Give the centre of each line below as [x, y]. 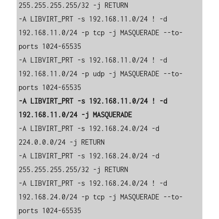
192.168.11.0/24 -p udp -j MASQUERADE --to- [101, 74]
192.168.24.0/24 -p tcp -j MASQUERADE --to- [101, 197]
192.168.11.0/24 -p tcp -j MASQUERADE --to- [101, 33]
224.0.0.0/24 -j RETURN [62, 142]
